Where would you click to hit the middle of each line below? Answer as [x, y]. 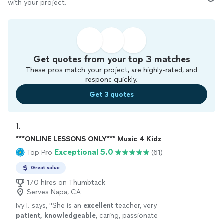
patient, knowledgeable [56, 215]
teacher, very [135, 205]
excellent [98, 205]
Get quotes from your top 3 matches [111, 59]
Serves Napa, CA [54, 192]
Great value [45, 167]
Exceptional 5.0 [84, 152]
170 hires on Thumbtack [66, 182]
